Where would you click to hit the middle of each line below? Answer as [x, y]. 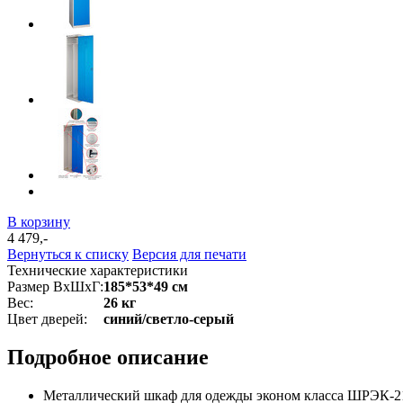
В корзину [39, 221]
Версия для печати [189, 254]
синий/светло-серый [169, 318]
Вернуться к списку [68, 254]
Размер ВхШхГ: [55, 286]
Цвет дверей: [47, 318]
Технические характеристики [98, 270]
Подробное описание [108, 357]
